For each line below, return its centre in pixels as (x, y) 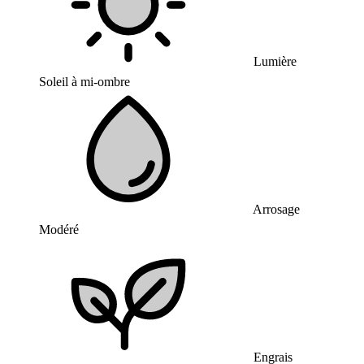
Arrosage (275, 209)
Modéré (59, 230)
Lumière (273, 61)
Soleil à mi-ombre (84, 82)
